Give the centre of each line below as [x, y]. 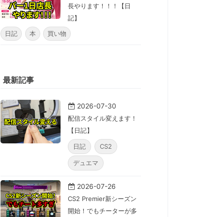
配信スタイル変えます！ [102, 118]
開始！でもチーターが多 [102, 211]
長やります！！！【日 [99, 6]
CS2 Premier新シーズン [102, 199]
